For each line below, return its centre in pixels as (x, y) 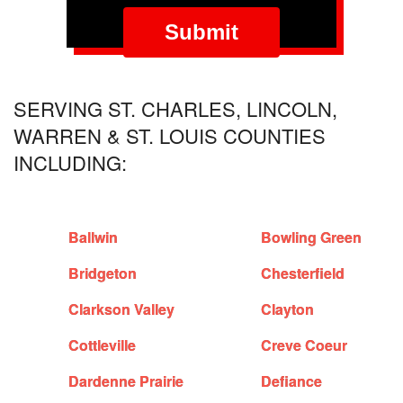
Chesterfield (303, 273)
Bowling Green (312, 237)
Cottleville (103, 345)
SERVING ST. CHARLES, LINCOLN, (175, 109)
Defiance (292, 381)
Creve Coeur (304, 345)
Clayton (288, 309)
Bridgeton (103, 273)
